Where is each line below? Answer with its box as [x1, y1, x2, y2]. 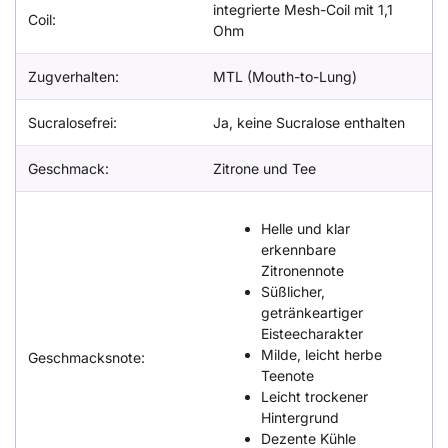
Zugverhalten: [28, 68, 119, 86]
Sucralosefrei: [28, 114, 117, 132]
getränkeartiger [261, 304, 363, 322]
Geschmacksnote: [28, 349, 145, 367]
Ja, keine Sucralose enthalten [213, 114, 405, 132]
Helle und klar [261, 220, 350, 238]
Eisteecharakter [261, 325, 363, 343]
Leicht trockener [261, 388, 368, 406]
